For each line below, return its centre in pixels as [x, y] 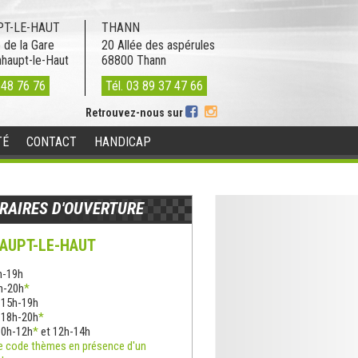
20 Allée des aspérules [158, 45]
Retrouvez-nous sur [135, 113]
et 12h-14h [64, 332]
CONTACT [52, 142]
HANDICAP [123, 142]
